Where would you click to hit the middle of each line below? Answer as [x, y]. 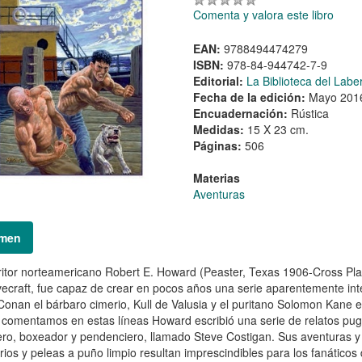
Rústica [309, 113]
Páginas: [219, 145]
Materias [216, 177]
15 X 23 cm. [278, 129]
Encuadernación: [242, 113]
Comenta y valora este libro [263, 14]
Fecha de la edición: [250, 97]
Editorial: [219, 80]
